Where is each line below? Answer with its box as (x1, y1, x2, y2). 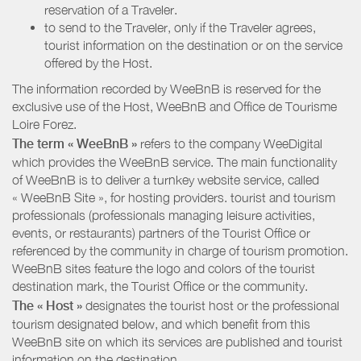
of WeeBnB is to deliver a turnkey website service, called (12, 172, 319, 187)
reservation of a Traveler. (44, 2, 177, 18)
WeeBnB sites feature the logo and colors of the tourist (12, 260, 315, 276)
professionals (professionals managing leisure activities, (12, 207, 315, 222)
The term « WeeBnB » (12, 135, 137, 151)
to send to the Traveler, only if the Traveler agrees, (44, 20, 316, 35)
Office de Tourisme (234, 99, 337, 114)
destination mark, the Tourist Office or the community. (12, 278, 308, 293)
